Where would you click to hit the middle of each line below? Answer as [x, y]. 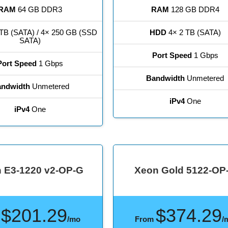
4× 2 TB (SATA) [193, 33]
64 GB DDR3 [39, 10]
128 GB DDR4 [194, 10]
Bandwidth [166, 78]
